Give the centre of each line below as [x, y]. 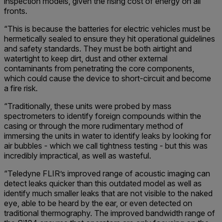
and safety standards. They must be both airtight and [98, 49]
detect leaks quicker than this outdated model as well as [103, 183]
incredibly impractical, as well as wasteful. [79, 156]
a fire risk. [21, 88]
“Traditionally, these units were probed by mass [88, 106]
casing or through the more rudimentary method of [94, 126]
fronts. [17, 11]
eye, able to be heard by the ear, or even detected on [98, 203]
